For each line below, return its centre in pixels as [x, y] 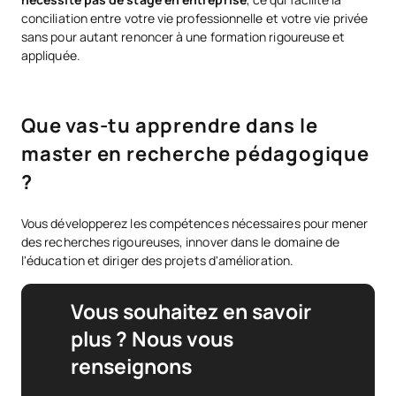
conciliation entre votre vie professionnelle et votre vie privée [195, 18]
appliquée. [52, 55]
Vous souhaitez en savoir [191, 311]
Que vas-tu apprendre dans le [170, 126]
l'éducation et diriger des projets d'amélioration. [157, 260]
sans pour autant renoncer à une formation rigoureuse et [183, 37]
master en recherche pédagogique [195, 154]
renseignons [131, 366]
